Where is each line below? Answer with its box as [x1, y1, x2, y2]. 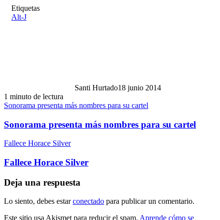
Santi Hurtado [75, 83, 118, 92]
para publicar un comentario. [104, 197, 194, 206]
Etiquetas [11, 3, 40, 12]
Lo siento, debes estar [4, 197, 73, 206]
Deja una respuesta [4, 177, 81, 188]
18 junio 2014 [118, 83, 161, 92]
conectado [73, 197, 104, 206]
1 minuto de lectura [4, 92, 63, 101]
